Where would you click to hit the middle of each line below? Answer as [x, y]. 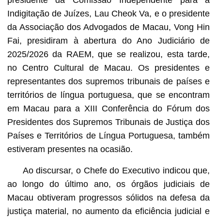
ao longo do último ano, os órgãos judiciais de [108, 184]
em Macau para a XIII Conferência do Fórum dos [108, 108]
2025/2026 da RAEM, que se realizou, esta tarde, [108, 54]
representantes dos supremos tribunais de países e [108, 81]
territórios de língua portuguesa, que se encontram [108, 95]
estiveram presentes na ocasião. [70, 149]
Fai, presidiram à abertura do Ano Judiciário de [108, 40]
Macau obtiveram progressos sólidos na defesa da [108, 197]
